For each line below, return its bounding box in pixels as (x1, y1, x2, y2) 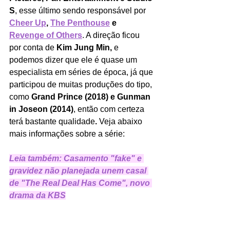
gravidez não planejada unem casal (9, 166, 148, 175)
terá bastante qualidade (9, 117, 95, 126)
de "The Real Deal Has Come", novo (9, 178, 152, 187)
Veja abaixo (99, 117, 144, 126)
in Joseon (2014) (9, 104, 73, 113)
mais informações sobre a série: (9, 129, 125, 138)
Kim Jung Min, (56, 43, 112, 52)
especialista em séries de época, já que (9, 67, 155, 76)
